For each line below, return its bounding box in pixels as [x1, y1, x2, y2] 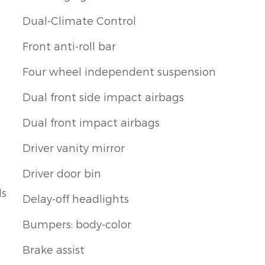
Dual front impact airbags [22, 115, 160, 128]
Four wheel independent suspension [22, 64, 216, 77]
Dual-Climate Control [22, 14, 136, 27]
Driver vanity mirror [22, 141, 125, 154]
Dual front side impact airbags [22, 90, 184, 103]
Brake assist [22, 243, 85, 256]
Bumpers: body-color [22, 217, 131, 230]
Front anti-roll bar [22, 39, 116, 52]
